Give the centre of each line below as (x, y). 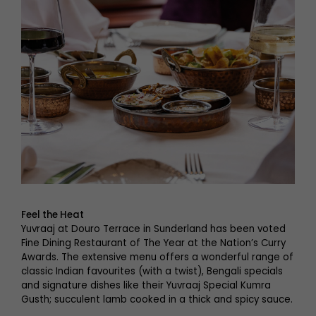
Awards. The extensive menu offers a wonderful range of (157, 257)
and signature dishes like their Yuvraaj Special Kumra (146, 285)
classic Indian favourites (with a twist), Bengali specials (152, 271)
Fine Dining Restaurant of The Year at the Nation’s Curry (153, 243)
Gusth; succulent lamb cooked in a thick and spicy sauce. (157, 299)
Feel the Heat (53, 215)
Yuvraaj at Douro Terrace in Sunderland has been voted (153, 229)
